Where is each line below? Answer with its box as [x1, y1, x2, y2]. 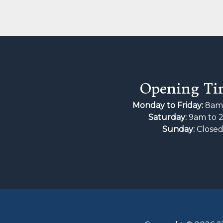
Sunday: [162, 124, 195, 134]
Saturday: [148, 112, 187, 122]
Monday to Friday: [132, 100, 203, 110]
